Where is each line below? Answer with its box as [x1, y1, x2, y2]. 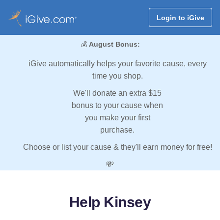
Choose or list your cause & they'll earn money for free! [23, 143, 212, 152]
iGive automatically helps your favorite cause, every [28, 59, 207, 68]
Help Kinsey [69, 194, 151, 211]
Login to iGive [156, 13, 204, 22]
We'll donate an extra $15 [73, 89, 162, 98]
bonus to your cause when [72, 101, 163, 110]
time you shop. [92, 72, 143, 81]
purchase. [100, 126, 135, 135]
